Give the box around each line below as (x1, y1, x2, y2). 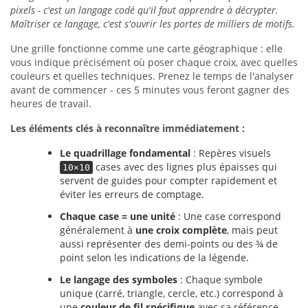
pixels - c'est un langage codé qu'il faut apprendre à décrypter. (10, 3, 278, 16)
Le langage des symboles (60, 273, 177, 286)
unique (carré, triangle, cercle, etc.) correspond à (60, 287, 283, 300)
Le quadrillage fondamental (60, 146, 190, 159)
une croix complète (135, 223, 227, 236)
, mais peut (227, 223, 278, 236)
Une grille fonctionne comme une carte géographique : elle (10, 42, 283, 55)
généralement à (60, 223, 135, 236)
